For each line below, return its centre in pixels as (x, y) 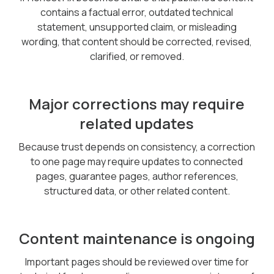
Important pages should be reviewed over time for (137, 262)
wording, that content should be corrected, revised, (137, 42)
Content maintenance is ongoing (137, 238)
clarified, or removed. (137, 56)
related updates (137, 123)
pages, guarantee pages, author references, (137, 176)
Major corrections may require (137, 104)
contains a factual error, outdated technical (137, 12)
